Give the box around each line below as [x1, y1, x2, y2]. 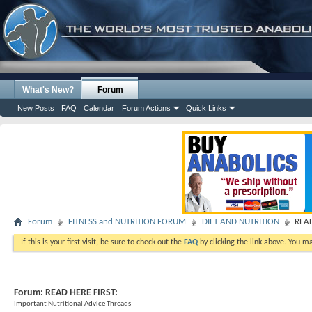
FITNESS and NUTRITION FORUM [68, 217, 186, 226]
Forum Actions [122, 104, 171, 112]
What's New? [22, 85, 74, 95]
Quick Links [186, 104, 226, 112]
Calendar [84, 104, 114, 112]
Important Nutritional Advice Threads [14, 300, 131, 308]
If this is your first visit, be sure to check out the [21, 238, 184, 247]
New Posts [17, 104, 54, 112]
